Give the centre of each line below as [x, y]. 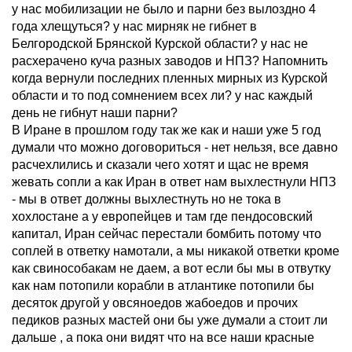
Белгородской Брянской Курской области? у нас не [160, 44]
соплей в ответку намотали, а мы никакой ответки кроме [176, 251]
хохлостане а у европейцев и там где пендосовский [162, 216]
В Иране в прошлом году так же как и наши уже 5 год [166, 130]
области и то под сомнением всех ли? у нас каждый [162, 95]
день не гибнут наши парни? [95, 113]
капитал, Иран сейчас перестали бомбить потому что [167, 234]
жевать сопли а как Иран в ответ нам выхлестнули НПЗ [174, 182]
